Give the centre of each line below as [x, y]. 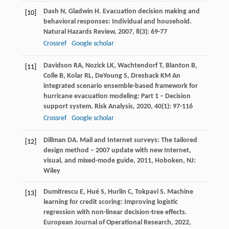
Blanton [177, 66]
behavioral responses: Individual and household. [117, 22]
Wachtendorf [137, 66]
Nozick [95, 66]
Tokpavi [146, 192]
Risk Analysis [113, 107]
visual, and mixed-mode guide [88, 161]
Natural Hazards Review [79, 32]
